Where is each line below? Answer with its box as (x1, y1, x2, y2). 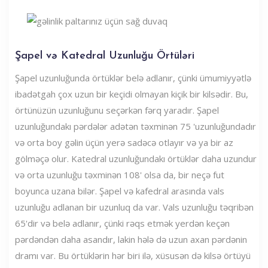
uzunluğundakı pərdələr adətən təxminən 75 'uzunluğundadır (15, 120, 256, 132)
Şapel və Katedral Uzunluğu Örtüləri (15, 50, 194, 62)
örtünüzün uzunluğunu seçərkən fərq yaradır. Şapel (15, 103, 219, 116)
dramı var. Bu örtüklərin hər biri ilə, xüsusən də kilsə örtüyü (15, 249, 251, 261)
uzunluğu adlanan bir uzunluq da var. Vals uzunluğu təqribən (15, 200, 254, 213)
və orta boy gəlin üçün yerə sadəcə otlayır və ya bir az (15, 136, 233, 148)
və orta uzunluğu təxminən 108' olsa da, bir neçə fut (15, 168, 224, 181)
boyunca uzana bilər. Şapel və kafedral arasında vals (15, 184, 224, 197)
